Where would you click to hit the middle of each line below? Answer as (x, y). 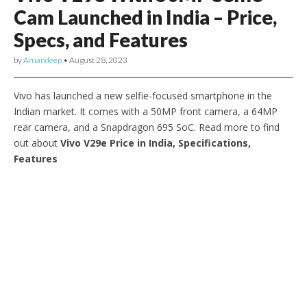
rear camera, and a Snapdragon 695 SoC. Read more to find (147, 127)
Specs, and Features (101, 40)
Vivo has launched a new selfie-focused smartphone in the (143, 95)
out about (37, 143)
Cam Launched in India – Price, (145, 17)
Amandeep (42, 60)
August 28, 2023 (98, 60)
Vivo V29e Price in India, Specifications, (156, 143)
